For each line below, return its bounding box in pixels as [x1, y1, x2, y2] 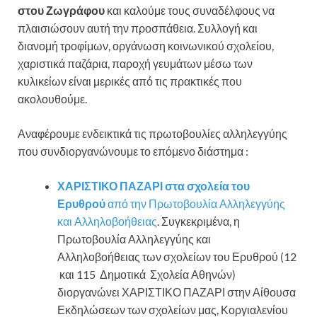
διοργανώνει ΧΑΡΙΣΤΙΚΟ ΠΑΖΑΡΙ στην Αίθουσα [57, 285, 296, 299]
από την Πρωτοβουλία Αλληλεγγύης [105, 197, 285, 211]
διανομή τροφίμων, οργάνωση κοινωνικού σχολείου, [18, 39, 274, 53]
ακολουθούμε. [18, 92, 87, 106]
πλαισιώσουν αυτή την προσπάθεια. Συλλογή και [18, 21, 258, 35]
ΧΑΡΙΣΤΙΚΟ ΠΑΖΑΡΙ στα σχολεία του [57, 179, 250, 193]
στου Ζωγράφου [18, 4, 105, 18]
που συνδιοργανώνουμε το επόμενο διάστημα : [18, 144, 248, 158]
